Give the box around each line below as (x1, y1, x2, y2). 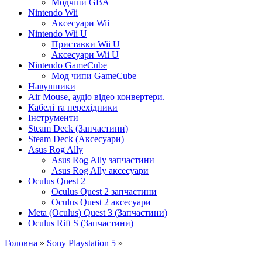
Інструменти (28, 112, 78, 123)
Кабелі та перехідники (28, 102, 118, 112)
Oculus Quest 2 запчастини (51, 186, 157, 196)
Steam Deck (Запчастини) (28, 123, 128, 133)
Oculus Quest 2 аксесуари (51, 196, 151, 207)
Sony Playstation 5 (47, 237, 116, 248)
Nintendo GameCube (28, 60, 107, 70)
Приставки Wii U (51, 39, 120, 49)
